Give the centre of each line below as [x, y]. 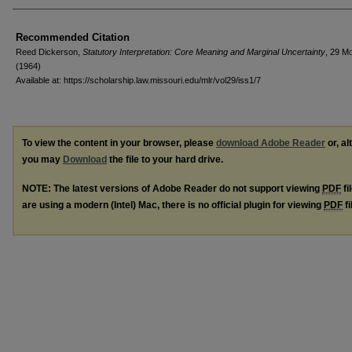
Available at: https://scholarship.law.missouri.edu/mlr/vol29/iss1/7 [138, 80]
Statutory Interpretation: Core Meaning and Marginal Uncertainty [204, 51]
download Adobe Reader [271, 143]
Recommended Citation [73, 37]
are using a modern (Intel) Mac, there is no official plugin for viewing [173, 205]
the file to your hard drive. [165, 159]
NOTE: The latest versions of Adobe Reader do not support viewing [172, 188]
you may [42, 159]
